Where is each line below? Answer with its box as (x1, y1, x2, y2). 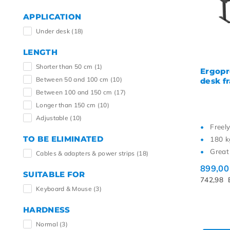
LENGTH (23, 47, 57, 57)
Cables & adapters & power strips (36, 149, 137, 157)
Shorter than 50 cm (36, 63, 94, 70)
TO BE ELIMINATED (23, 134, 103, 144)
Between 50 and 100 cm (36, 75, 110, 83)
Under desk (36, 27, 72, 35)
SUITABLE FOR (23, 169, 85, 179)
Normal (36, 220, 60, 228)
